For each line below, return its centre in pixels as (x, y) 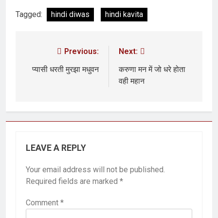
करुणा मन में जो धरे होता (152, 69)
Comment (43, 202)
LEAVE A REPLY (56, 148)
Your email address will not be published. (95, 169)
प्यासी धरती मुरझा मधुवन (65, 69)
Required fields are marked (73, 181)
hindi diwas (70, 14)
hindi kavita (124, 14)
